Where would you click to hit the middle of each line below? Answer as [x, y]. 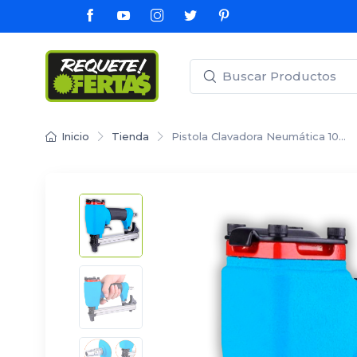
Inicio [75, 137]
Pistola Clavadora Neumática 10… [259, 137]
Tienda [130, 137]
